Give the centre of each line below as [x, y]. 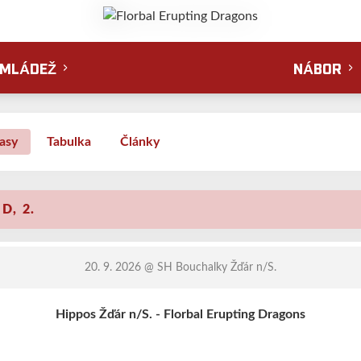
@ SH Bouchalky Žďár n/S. [208, 268]
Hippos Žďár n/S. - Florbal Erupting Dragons [180, 314]
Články [140, 142]
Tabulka [69, 142]
